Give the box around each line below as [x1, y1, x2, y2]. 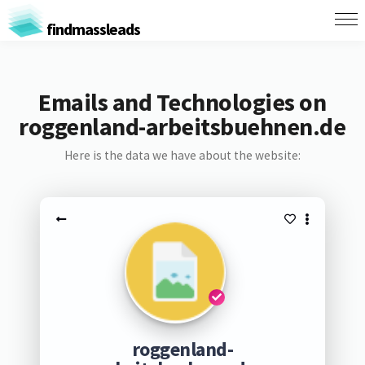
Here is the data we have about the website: [64, 147, 301, 163]
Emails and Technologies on [38, 86, 327, 117]
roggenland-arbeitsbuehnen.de [19, 111, 346, 142]
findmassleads [43, 18, 140, 39]
